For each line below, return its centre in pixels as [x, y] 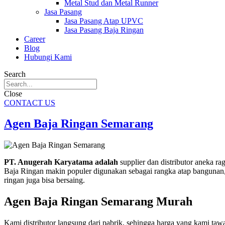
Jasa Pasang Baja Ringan [104, 30]
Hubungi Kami [48, 57]
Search [15, 74]
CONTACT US [30, 102]
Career [35, 39]
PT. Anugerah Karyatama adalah [61, 162]
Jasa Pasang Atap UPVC [104, 21]
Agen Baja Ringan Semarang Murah [98, 202]
